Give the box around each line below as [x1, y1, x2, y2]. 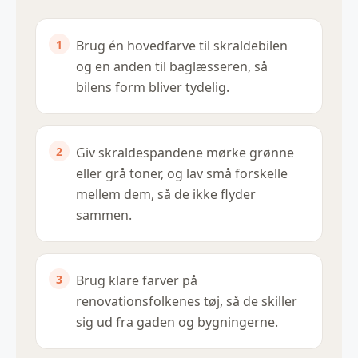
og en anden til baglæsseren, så [76, 58, 268, 76]
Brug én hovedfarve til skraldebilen [76, 37, 288, 55]
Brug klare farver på [76, 272, 197, 290]
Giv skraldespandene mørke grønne [76, 144, 294, 162]
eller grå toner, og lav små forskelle [76, 165, 288, 183]
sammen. [76, 206, 132, 225]
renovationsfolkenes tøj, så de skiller [76, 292, 297, 311]
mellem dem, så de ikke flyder [76, 185, 256, 204]
